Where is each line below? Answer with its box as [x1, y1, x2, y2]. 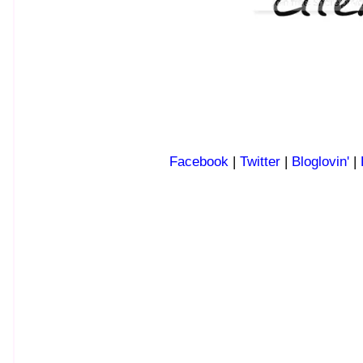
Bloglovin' [292, 154, 349, 169]
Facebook [169, 154, 228, 169]
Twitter [240, 154, 280, 169]
